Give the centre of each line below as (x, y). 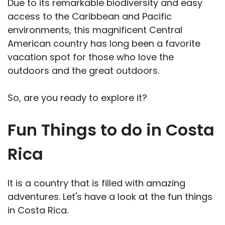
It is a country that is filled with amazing (96, 183)
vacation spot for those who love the (91, 57)
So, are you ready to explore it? (77, 98)
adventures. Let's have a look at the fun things (110, 197)
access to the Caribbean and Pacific (90, 17)
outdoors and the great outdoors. (83, 71)
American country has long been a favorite (104, 44)
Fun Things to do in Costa (111, 130)
